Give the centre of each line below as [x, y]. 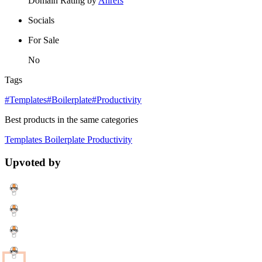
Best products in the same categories [71, 120]
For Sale [44, 40]
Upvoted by [33, 163]
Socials [41, 20]
